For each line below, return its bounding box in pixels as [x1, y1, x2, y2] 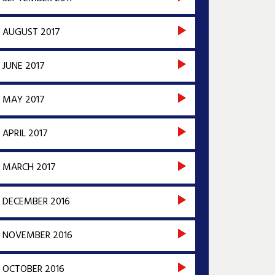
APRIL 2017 [2, 126, 48, 142]
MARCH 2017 [2, 160, 56, 176]
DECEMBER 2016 [2, 193, 70, 210]
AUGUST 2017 [2, 24, 60, 41]
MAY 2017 [2, 92, 45, 109]
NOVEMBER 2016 [2, 227, 72, 244]
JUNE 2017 [2, 58, 45, 74]
